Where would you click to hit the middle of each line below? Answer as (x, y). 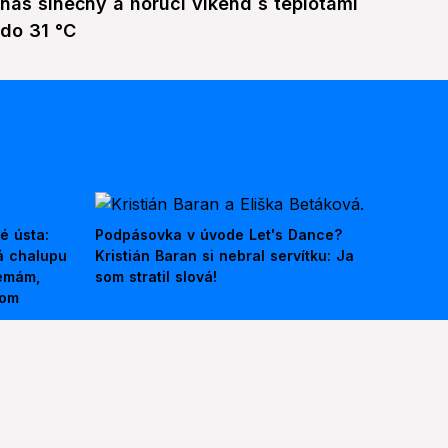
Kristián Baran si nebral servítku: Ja (224, 256)
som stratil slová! (156, 277)
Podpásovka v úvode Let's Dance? (218, 235)
